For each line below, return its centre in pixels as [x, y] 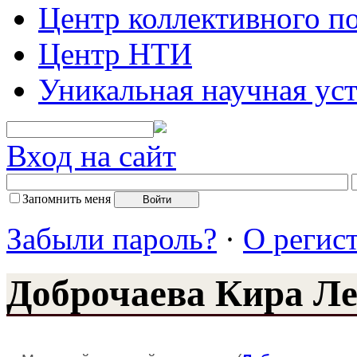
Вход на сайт [91, 155]
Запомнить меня [67, 198]
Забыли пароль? [112, 238]
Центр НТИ [115, 53]
